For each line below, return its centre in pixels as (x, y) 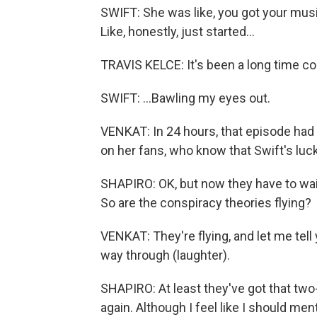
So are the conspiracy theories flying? (206, 203)
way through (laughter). (165, 255)
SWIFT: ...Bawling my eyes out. (185, 98)
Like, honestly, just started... (178, 31)
